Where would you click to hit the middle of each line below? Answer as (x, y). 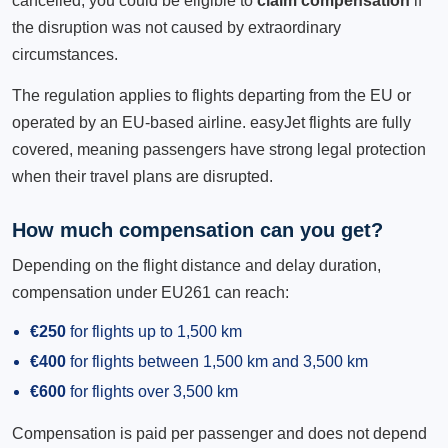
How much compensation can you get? (197, 230)
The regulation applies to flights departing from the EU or (211, 95)
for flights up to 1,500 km (154, 331)
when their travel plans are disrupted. (142, 176)
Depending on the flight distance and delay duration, (196, 265)
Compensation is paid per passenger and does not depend (219, 433)
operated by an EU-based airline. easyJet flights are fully (211, 122)
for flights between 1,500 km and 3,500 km (217, 361)
